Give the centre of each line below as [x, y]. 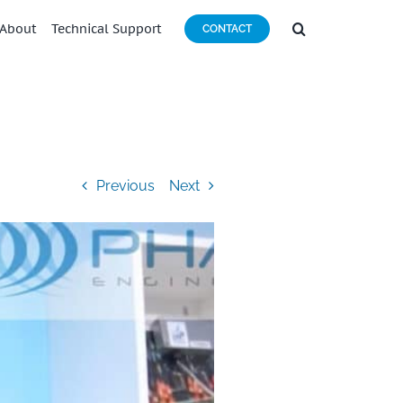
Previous [126, 185]
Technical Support [106, 28]
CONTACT [227, 29]
